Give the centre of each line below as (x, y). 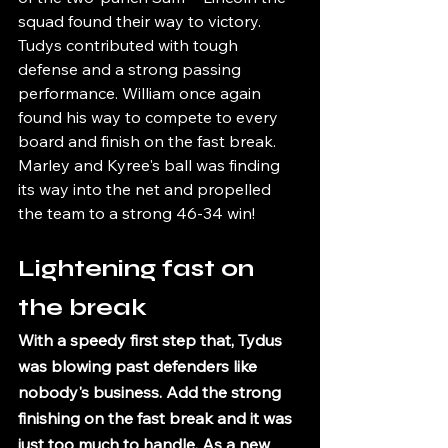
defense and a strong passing (131, 69)
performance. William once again (141, 93)
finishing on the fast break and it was (157, 418)
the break (82, 307)
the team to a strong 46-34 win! (136, 213)
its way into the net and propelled (146, 189)
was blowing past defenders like (139, 366)
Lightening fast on (139, 268)
